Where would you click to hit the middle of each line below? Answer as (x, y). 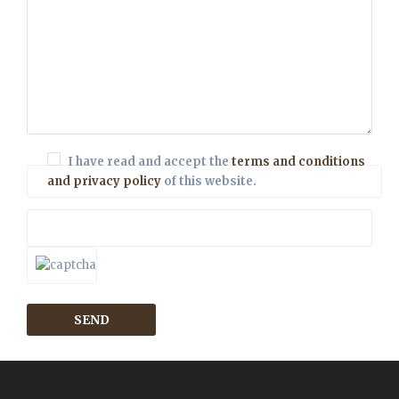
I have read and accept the (150, 162)
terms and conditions (298, 162)
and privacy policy (104, 181)
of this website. (209, 181)
